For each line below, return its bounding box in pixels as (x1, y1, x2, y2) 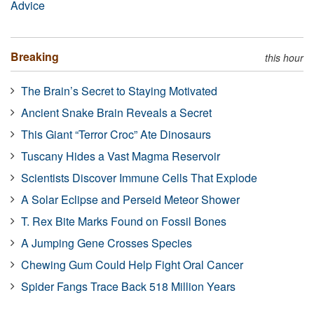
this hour (265, 50, 303, 65)
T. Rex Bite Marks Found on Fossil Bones (21, 213, 226, 230)
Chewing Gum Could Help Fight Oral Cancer (21, 257, 243, 273)
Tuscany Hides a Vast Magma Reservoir (21, 148, 220, 165)
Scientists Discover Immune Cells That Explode (21, 170, 257, 186)
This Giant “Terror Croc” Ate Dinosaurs (21, 126, 211, 143)
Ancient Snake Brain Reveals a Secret (21, 104, 212, 121)
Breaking (11, 48, 59, 65)
